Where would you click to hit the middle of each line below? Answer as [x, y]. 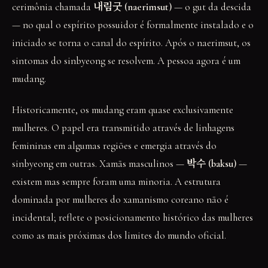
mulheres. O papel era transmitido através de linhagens [123, 128]
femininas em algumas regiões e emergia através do [114, 146]
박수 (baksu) [211, 164]
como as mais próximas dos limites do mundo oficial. [119, 235]
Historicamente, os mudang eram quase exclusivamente [123, 110]
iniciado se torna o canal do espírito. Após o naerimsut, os [131, 43]
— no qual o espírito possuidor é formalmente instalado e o [133, 25]
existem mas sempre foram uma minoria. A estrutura [116, 182]
